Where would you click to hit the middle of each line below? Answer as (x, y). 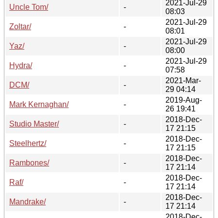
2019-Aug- (184, 100)
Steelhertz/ (28, 143)
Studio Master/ (34, 124)
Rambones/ (29, 163)
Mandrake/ (27, 201)
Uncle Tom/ (29, 7)
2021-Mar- (183, 80)
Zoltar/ (20, 26)
